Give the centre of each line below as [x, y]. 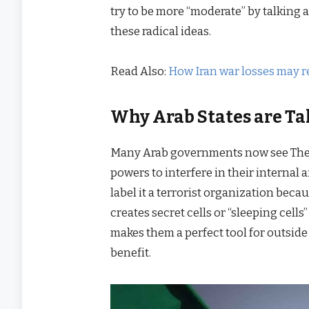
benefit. [131, 253]
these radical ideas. [161, 31]
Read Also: [139, 71]
